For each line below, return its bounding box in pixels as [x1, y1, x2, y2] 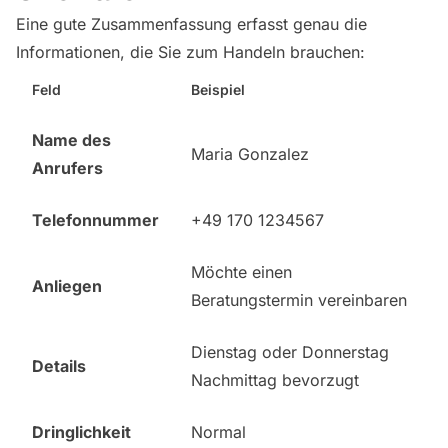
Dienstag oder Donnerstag [191, 342, 389, 362]
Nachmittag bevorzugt [191, 370, 359, 390]
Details [32, 356, 86, 376]
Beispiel [191, 81, 245, 98]
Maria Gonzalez [191, 144, 309, 164]
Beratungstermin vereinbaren [191, 290, 407, 310]
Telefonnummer [32, 210, 159, 230]
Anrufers [32, 158, 103, 178]
